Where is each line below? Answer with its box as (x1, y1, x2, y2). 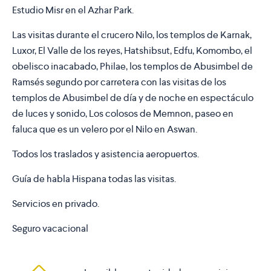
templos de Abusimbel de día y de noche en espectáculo (12, 91, 253, 105)
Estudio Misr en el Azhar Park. (12, 4, 134, 17)
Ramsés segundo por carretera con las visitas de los (12, 76, 226, 89)
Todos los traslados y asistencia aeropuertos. (12, 148, 199, 161)
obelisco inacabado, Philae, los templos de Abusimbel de (12, 60, 253, 73)
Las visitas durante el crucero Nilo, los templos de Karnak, (12, 28, 252, 42)
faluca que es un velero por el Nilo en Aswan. (12, 123, 197, 136)
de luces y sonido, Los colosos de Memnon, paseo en (12, 107, 233, 120)
